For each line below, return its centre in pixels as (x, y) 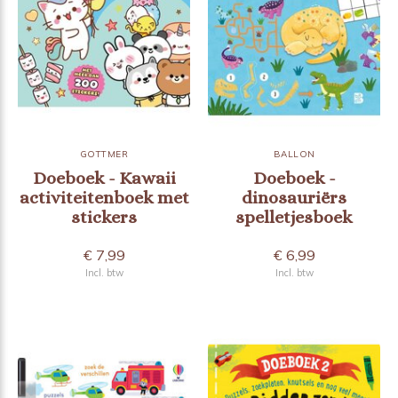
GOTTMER (104, 155)
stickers (104, 218)
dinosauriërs (294, 198)
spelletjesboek (294, 218)
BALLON (294, 155)
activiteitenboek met (104, 198)
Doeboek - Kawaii (104, 179)
